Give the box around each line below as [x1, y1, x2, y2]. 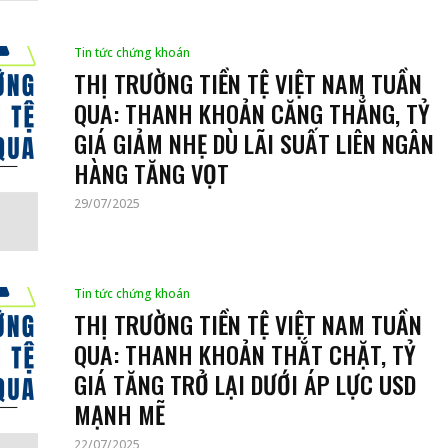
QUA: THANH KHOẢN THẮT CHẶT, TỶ [74, 336, 416, 373]
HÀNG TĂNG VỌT [74, 155, 229, 192]
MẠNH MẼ [74, 396, 165, 433]
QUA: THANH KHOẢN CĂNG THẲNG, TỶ [74, 95, 430, 132]
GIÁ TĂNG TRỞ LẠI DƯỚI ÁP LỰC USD [74, 366, 416, 403]
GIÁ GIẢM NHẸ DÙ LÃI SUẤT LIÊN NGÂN [74, 125, 434, 162]
